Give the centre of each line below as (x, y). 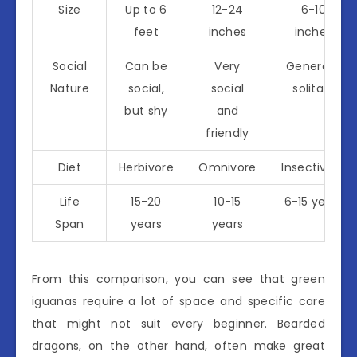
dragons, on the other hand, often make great (178, 346)
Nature (70, 88)
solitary (314, 88)
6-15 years (314, 202)
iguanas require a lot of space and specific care (178, 301)
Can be (146, 66)
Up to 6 (146, 10)
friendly (228, 133)
